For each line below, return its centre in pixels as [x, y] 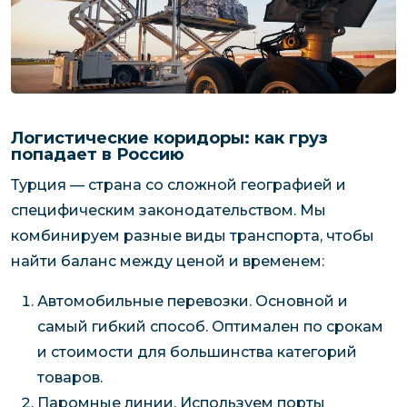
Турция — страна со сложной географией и [179, 185]
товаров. [69, 378]
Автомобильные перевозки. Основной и [192, 302]
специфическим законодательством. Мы [169, 211]
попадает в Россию [98, 154]
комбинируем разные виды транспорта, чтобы [193, 236]
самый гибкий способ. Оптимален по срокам [210, 327]
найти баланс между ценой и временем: [168, 262]
